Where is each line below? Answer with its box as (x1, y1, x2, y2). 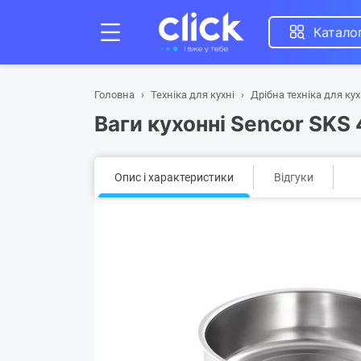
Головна (94, 89, 135, 101)
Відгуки (274, 171, 313, 184)
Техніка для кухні (151, 89, 234, 101)
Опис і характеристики (114, 171, 234, 184)
